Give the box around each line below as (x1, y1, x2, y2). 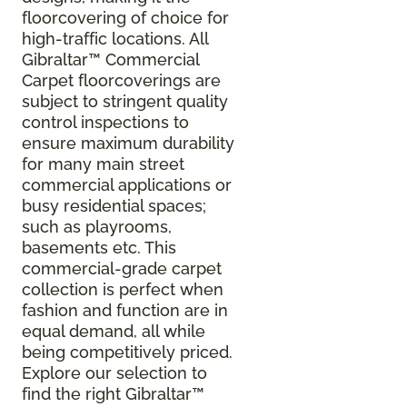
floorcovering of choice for (22, 8, 229, 28)
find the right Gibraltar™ (22, 384, 204, 404)
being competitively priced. (22, 342, 233, 362)
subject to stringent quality (22, 92, 228, 112)
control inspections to (22, 113, 189, 133)
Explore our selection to (22, 363, 207, 383)
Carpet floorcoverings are (22, 71, 221, 91)
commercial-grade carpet (22, 259, 222, 279)
